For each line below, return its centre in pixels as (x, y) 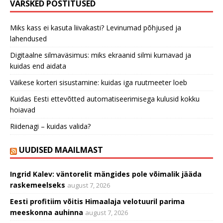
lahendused (28, 39)
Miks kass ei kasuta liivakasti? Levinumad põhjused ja (96, 28)
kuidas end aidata (38, 66)
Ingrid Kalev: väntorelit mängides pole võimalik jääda (106, 174)
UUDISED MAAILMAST (61, 150)
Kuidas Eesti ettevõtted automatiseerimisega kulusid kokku (105, 99)
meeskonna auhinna (47, 213)
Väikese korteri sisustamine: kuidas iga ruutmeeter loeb (99, 83)
